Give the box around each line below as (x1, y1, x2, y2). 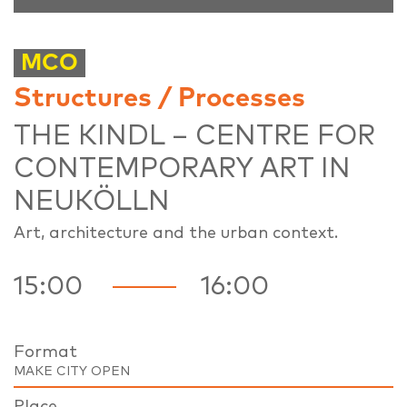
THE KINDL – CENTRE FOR (14, 122, 375, 150)
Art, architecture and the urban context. (14, 224, 338, 242)
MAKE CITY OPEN (14, 364, 130, 378)
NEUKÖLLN (14, 187, 170, 215)
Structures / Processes (14, 84, 305, 112)
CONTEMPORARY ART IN (14, 154, 351, 183)
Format (14, 343, 77, 361)
